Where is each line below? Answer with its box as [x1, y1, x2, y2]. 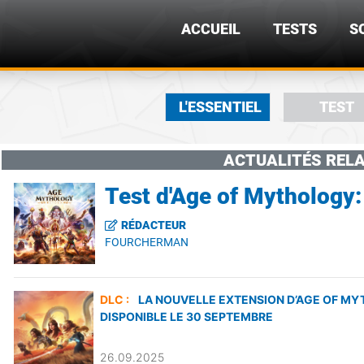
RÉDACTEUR [120, 218, 186, 232]
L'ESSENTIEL [179, 99, 262, 115]
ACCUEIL [181, 21, 240, 37]
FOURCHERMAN [104, 235, 188, 249]
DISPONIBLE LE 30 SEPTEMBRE [99, 309, 273, 323]
